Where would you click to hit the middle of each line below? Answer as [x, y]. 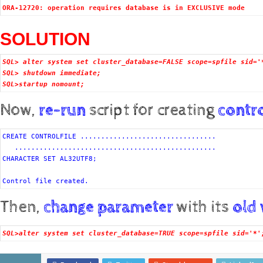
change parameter [108, 207]
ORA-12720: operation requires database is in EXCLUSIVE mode [124, 8]
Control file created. [45, 181]
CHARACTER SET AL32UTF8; [50, 159]
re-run [62, 110]
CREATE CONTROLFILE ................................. [109, 136]
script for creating [154, 110]
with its [205, 207]
